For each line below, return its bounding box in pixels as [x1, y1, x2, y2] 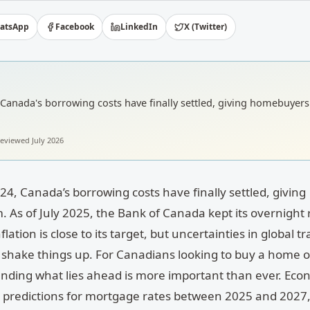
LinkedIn [120, 21, 158, 33]
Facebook [55, 21, 95, 33]
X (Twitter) [184, 21, 228, 33]
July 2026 [31, 134, 64, 145]
